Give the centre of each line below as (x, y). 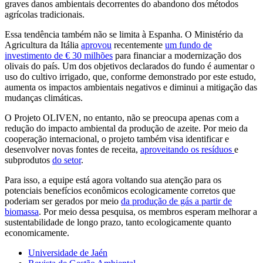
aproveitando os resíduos (187, 149)
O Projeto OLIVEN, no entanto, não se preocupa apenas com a (122, 117)
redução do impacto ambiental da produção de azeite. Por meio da (126, 128)
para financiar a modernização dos (177, 55)
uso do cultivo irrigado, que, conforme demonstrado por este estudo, (130, 76)
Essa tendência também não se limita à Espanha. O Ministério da (124, 34)
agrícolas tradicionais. (45, 14)
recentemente (138, 45)
